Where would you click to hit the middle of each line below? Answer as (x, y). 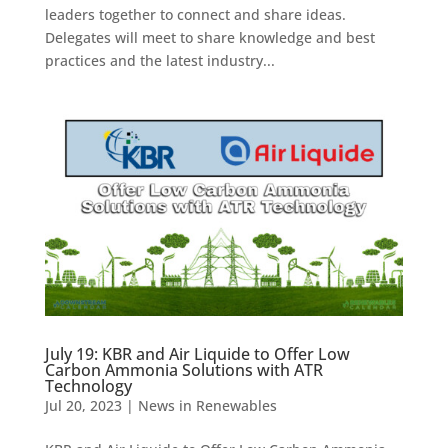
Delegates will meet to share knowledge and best (209, 38)
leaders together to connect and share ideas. (195, 15)
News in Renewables (207, 405)
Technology (88, 385)
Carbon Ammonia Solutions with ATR (183, 369)
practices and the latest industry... (159, 61)
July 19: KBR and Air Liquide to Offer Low (197, 353)
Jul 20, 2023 (83, 405)
